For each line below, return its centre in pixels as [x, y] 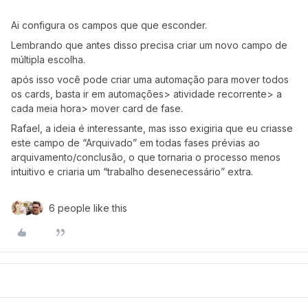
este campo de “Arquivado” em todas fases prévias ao [135, 142]
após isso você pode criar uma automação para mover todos [150, 79]
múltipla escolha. [49, 59]
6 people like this [88, 208]
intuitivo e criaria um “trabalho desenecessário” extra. [132, 171]
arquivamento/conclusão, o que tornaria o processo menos [146, 157]
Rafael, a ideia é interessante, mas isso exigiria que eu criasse [152, 128]
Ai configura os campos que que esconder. [110, 25]
